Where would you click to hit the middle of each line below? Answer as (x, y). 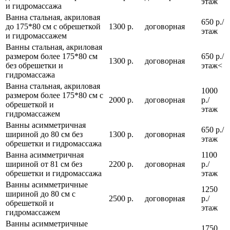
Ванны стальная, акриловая (54, 47)
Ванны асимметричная (46, 125)
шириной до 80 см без (44, 135)
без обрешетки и (34, 66)
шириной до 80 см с (41, 194)
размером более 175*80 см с (54, 95)
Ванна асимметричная (45, 155)
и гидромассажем (36, 36)
